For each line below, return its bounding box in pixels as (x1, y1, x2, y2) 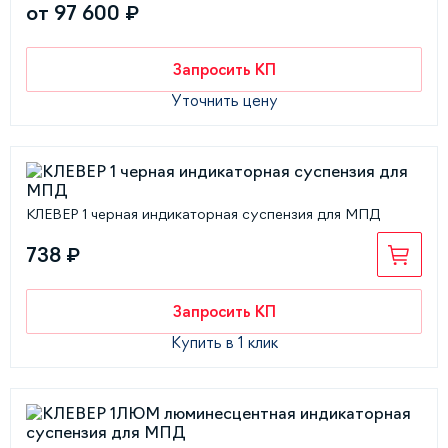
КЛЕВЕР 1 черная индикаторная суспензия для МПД (26, 207, 380, 221)
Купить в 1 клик (170, 335, 278, 350)
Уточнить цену (170, 93, 278, 108)
